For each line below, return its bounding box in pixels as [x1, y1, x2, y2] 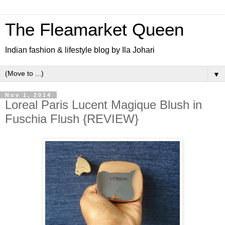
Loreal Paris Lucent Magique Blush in [5, 98, 202, 111]
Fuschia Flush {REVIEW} [5, 112, 139, 126]
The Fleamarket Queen [5, 20, 184, 39]
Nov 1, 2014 [5, 92, 52, 98]
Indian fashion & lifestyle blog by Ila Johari [5, 46, 155, 54]
